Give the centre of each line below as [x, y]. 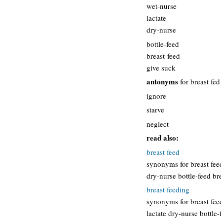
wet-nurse [162, 6]
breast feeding [168, 189]
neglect [158, 124]
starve [155, 110]
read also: [163, 138]
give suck [161, 67]
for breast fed [199, 81]
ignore [156, 95]
